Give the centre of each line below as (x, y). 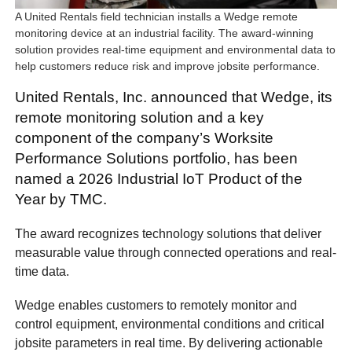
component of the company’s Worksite (145, 137)
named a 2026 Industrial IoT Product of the (159, 178)
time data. (42, 271)
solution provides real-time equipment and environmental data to (176, 49)
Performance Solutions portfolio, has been (157, 158)
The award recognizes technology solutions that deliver (169, 233)
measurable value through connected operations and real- (176, 252)
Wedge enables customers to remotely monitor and (156, 305)
